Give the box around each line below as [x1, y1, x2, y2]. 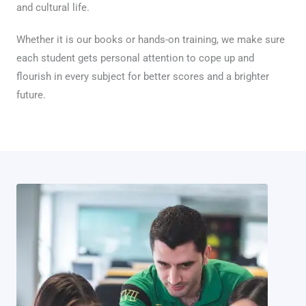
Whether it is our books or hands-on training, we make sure [16, 33, 285, 46]
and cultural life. [16, 1, 89, 14]
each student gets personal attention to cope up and [16, 52, 254, 64]
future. [16, 89, 46, 101]
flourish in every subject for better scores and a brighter [16, 70, 269, 83]
